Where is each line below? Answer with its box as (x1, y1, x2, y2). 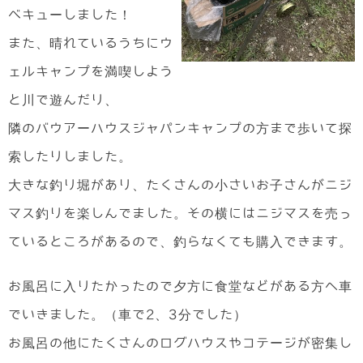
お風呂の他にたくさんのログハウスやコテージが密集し (8, 336, 352, 350)
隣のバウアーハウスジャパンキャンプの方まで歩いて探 (8, 122, 352, 135)
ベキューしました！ (8, 8, 132, 22)
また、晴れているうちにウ (8, 36, 173, 50)
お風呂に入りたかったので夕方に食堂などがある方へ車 (8, 280, 352, 293)
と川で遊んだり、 (8, 93, 118, 107)
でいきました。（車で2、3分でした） (8, 308, 247, 322)
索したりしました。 (8, 150, 132, 164)
